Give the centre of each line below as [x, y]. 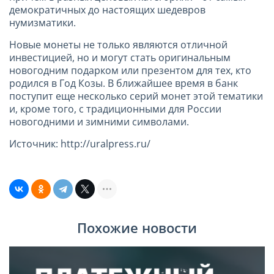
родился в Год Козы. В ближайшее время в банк [124, 83]
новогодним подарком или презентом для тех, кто [130, 70]
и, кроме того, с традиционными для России [115, 109]
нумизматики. [43, 22]
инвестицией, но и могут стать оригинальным [120, 57]
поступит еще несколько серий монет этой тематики [136, 96]
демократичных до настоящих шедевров [107, 9]
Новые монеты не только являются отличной [118, 44]
